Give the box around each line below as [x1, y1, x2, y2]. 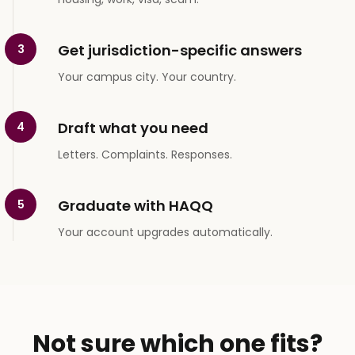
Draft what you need [58, 117, 208, 138]
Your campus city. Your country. [58, 68, 236, 85]
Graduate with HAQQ [58, 195, 213, 216]
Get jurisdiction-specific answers [58, 40, 302, 60]
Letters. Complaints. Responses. [58, 146, 232, 162]
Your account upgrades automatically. [58, 223, 273, 240]
